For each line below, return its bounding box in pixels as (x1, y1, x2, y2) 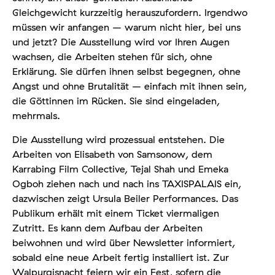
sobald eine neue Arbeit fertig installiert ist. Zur (12, 251, 229, 264)
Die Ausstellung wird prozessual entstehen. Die (12, 133, 225, 146)
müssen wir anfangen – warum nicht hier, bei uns (12, 21, 241, 34)
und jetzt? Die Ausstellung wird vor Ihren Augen (12, 36, 230, 48)
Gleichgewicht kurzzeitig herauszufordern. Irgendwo (12, 6, 247, 19)
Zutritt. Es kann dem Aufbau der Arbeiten (12, 222, 203, 234)
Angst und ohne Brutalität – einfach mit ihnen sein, (12, 80, 247, 93)
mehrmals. (12, 109, 60, 122)
